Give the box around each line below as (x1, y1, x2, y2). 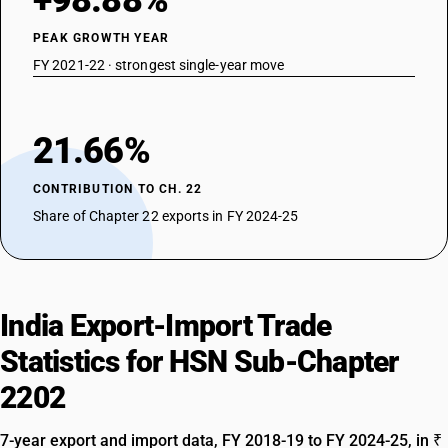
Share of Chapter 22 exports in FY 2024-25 (33, 208, 299, 224)
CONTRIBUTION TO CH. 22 (33, 182, 203, 196)
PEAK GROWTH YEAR (33, 31, 170, 45)
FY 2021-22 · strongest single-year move (33, 57, 285, 73)
